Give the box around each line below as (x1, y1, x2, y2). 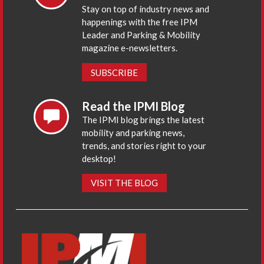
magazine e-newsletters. (82, 42, 178, 54)
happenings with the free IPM (82, 16, 198, 28)
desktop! (82, 153, 117, 164)
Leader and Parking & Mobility (82, 29, 201, 41)
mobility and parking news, (82, 127, 185, 138)
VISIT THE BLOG (91, 177, 159, 189)
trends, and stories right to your (82, 140, 207, 151)
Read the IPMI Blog (82, 98, 186, 113)
